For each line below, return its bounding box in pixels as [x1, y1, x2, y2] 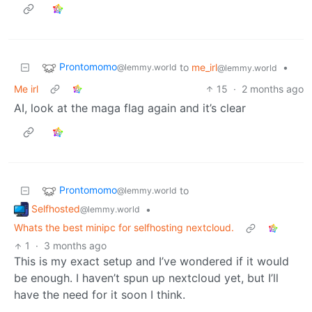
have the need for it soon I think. [14, 288, 185, 302]
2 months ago [242, 82, 304, 95]
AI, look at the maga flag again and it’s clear [14, 100, 246, 115]
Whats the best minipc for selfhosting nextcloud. [14, 221, 234, 234]
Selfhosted [31, 202, 80, 214]
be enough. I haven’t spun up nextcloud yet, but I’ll [14, 271, 279, 286]
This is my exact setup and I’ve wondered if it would [14, 254, 289, 269]
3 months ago [44, 240, 107, 252]
